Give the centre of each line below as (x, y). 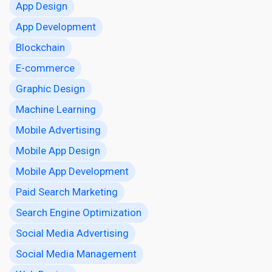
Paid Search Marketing (67, 192)
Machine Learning (56, 109)
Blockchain (40, 47)
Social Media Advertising (72, 233)
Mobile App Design (58, 150)
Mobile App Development (72, 171)
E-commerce (45, 68)
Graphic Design (50, 88)
